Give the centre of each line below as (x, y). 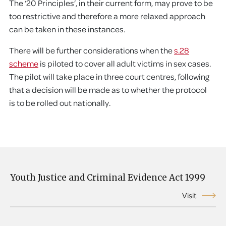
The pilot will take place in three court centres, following (109, 76)
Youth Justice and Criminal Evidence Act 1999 (108, 178)
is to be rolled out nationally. (60, 103)
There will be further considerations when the (92, 50)
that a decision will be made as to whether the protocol (108, 90)
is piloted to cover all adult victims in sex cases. (125, 63)
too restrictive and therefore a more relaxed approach (107, 16)
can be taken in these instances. (67, 29)
